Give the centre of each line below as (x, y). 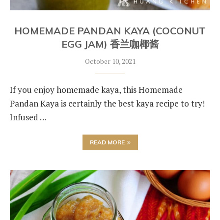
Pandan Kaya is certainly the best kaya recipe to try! (107, 103)
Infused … (28, 117)
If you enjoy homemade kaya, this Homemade (96, 90)
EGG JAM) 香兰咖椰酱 (110, 44)
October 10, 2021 (110, 61)
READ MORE (107, 142)
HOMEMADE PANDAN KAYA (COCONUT (110, 31)
